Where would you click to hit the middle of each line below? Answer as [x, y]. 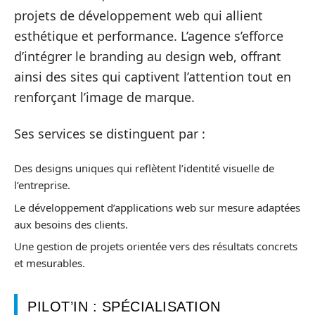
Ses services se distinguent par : [110, 133]
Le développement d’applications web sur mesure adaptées [157, 207]
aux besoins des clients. [71, 224]
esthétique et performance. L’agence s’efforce [149, 36]
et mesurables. [50, 263]
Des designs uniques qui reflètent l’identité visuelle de [144, 168]
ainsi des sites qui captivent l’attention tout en [153, 77]
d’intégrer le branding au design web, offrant [148, 57]
